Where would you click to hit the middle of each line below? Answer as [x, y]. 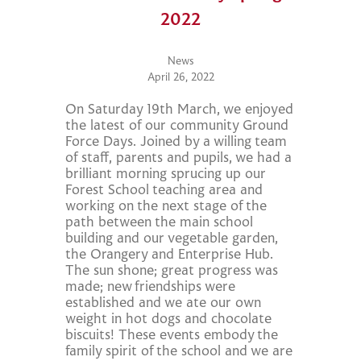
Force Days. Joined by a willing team [176, 142]
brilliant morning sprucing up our [166, 174]
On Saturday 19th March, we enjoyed [180, 110]
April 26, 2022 [180, 78]
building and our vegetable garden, [172, 239]
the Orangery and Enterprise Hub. [170, 255]
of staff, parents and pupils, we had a [179, 158]
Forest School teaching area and [164, 191]
